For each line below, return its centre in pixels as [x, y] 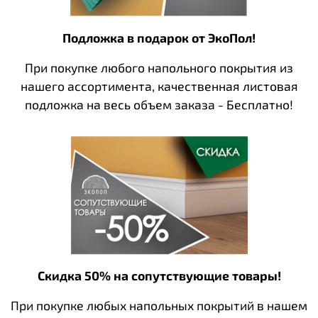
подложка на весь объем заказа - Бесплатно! [159, 105]
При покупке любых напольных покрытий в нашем [159, 305]
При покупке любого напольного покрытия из [159, 68]
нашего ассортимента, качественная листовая [159, 86]
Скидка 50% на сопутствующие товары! [159, 275]
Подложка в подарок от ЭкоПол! [159, 38]
